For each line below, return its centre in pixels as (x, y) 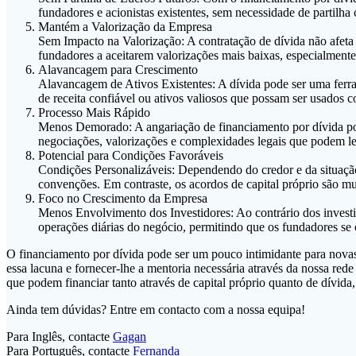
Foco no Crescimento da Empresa (123, 199)
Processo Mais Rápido (94, 113)
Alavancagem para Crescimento (118, 70)
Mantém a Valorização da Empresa (125, 27)
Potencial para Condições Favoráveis (131, 156)
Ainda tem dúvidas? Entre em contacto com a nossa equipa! (156, 310)
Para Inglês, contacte (60, 337)
